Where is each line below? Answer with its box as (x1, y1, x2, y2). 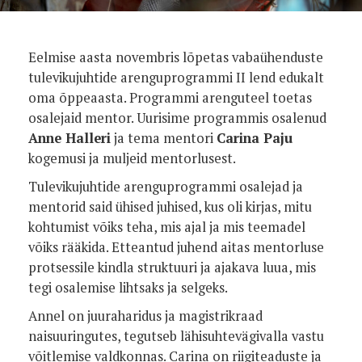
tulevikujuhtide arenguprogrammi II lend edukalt (28, 69, 324, 86)
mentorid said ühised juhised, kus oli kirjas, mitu (28, 198, 312, 216)
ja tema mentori (111, 129, 217, 147)
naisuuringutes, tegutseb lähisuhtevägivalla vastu (28, 327, 324, 345)
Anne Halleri (28, 129, 111, 147)
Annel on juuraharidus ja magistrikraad (28, 307, 263, 325)
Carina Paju (217, 129, 293, 147)
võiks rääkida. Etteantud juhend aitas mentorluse (28, 238, 324, 256)
